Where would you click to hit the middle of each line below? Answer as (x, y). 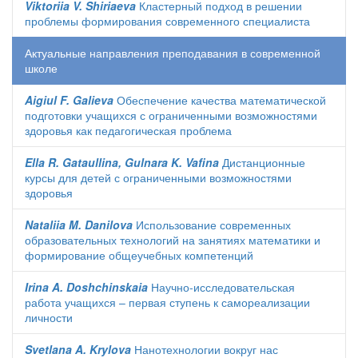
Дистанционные (262, 162)
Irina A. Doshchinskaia (86, 287)
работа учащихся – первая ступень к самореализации (167, 302)
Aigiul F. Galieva (69, 100)
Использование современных (212, 225)
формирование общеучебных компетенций (139, 255)
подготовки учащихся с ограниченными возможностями (171, 115)
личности (49, 317)
